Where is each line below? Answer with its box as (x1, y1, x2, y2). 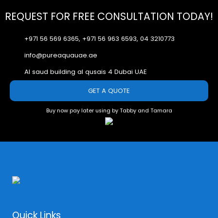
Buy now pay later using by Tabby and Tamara (46, 107, 172, 114)
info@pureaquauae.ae (24, 51, 97, 60)
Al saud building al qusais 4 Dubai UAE (24, 67, 147, 76)
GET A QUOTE (88, 86, 130, 95)
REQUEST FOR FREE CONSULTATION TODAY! (5, 9, 213, 23)
